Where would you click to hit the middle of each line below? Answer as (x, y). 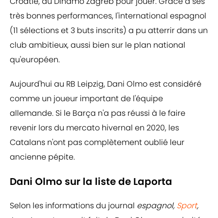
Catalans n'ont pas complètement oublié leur (97, 143)
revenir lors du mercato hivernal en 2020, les (94, 128)
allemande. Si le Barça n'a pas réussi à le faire (98, 113)
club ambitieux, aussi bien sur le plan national (98, 45)
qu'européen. (35, 60)
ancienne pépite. (42, 157)
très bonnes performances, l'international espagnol (108, 16)
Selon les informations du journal (72, 206)
